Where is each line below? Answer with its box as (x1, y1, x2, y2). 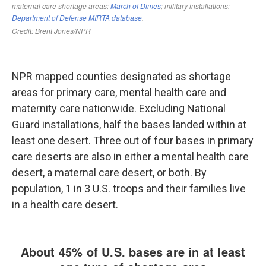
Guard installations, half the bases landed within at (12, 118, 246, 131)
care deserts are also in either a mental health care (12, 150, 249, 163)
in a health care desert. (12, 198, 118, 211)
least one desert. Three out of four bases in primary (12, 134, 254, 147)
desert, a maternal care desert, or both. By (12, 166, 207, 179)
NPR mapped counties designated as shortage (12, 70, 231, 83)
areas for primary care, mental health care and (12, 86, 226, 99)
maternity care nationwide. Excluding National (12, 102, 226, 115)
